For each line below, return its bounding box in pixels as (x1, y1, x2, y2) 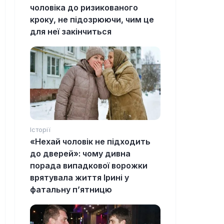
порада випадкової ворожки (30, 160, 147, 171)
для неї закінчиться (30, 26, 111, 37)
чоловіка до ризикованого (30, 2, 138, 13)
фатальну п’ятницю (30, 184, 112, 195)
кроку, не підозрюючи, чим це (30, 14, 154, 25)
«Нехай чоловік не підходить (30, 136, 150, 147)
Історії (30, 125, 50, 134)
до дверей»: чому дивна (30, 148, 130, 159)
